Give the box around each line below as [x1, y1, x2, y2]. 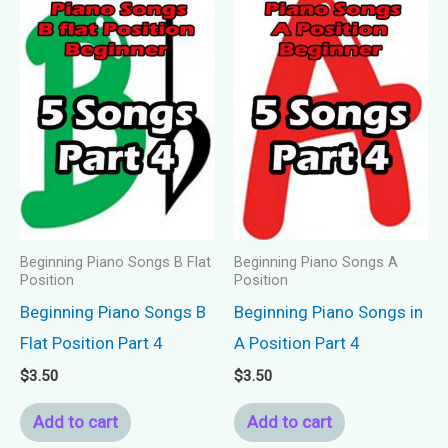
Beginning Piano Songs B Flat [20, 253, 211, 271]
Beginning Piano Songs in [234, 301, 423, 322]
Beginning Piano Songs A [234, 253, 398, 271]
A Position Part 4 [234, 332, 360, 353]
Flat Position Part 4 [20, 332, 163, 353]
